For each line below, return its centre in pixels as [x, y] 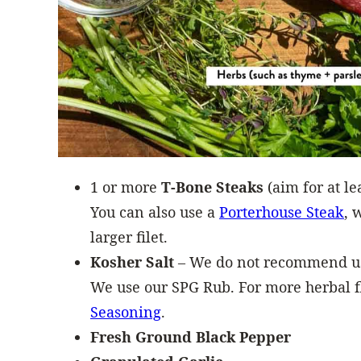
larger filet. [129, 237]
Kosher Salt [132, 262]
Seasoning [126, 312]
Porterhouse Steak [282, 212]
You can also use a [155, 212]
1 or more [126, 187]
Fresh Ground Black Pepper [191, 337]
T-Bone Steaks [212, 187]
